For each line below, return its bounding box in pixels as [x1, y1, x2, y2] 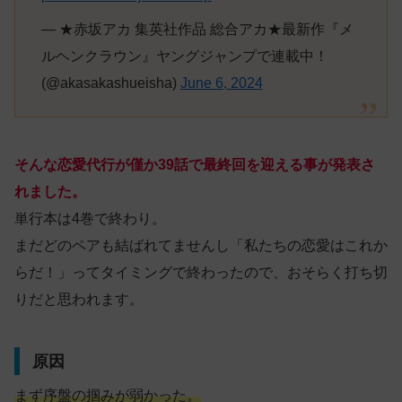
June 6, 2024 [179, 74, 263, 91]
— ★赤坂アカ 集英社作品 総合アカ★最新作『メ [40, 21, 354, 37]
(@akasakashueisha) [40, 74, 180, 91]
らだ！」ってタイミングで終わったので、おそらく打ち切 [14, 265, 388, 281]
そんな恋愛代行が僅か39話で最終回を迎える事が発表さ [14, 157, 375, 173]
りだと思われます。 [14, 292, 144, 308]
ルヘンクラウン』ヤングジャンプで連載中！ [40, 48, 328, 64]
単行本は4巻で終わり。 [14, 211, 166, 227]
